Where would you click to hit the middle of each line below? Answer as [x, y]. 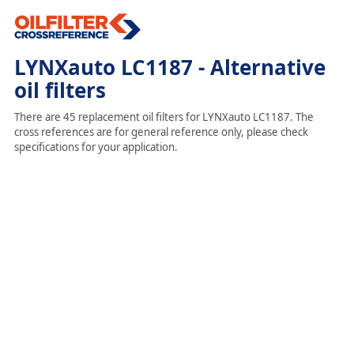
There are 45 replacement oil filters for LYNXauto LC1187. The [164, 117]
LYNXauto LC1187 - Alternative [169, 67]
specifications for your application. [96, 147]
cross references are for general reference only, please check [161, 132]
